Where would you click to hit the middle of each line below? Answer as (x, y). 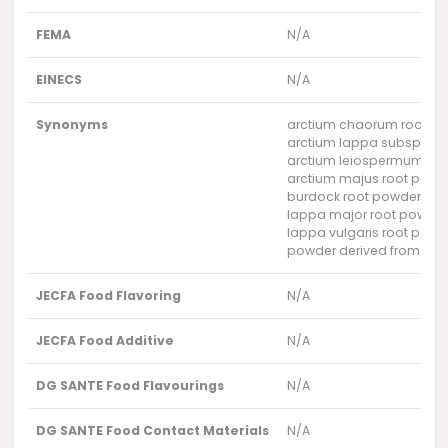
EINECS (59, 79)
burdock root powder (354, 196)
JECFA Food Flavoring (109, 295)
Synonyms (72, 124)
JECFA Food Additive (105, 340)
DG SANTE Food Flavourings (130, 385)
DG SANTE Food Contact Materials (153, 430)
